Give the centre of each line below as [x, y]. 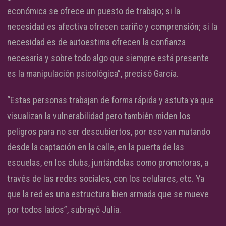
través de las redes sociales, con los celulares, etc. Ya [106, 179]
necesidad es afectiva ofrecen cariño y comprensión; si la [112, 27]
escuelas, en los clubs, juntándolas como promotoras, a [108, 163]
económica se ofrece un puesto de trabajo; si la [94, 11]
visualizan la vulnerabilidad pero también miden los [99, 116]
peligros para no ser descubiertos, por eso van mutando [109, 132]
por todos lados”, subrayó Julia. [64, 210]
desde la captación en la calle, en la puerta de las [96, 147]
